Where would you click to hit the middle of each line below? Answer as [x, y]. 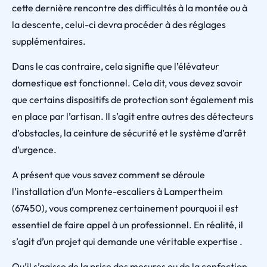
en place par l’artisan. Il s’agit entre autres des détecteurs [133, 116]
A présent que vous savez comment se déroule [108, 175]
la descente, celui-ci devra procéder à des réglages [119, 24]
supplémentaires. [49, 41]
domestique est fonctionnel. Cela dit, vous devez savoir [127, 83]
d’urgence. [34, 150]
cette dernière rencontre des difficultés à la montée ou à [130, 8]
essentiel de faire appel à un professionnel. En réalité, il [128, 225]
